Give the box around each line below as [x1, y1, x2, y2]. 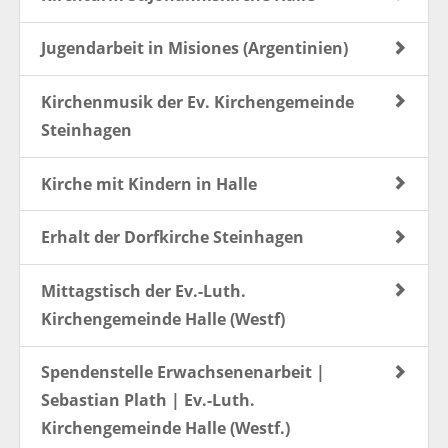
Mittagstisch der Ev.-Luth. [40, 279, 246, 302]
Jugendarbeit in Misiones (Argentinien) [40, 37, 348, 60]
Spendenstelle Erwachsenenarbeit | [40, 361, 325, 384]
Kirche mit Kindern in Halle [40, 172, 257, 195]
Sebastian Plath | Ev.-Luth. [40, 389, 255, 412]
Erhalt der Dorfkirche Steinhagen [40, 226, 304, 249]
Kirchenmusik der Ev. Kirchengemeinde [40, 90, 354, 113]
